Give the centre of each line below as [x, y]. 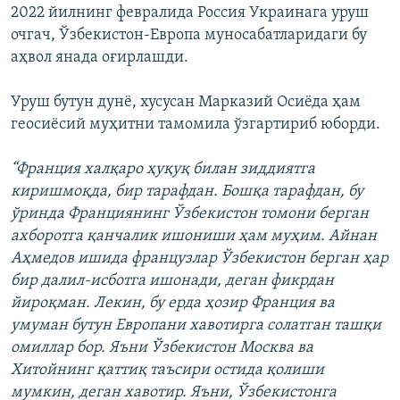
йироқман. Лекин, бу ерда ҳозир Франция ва [173, 303]
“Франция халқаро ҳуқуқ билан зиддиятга [163, 169]
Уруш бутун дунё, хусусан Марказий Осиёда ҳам [186, 102]
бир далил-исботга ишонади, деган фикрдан [172, 280]
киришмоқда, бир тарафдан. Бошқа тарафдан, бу [187, 191]
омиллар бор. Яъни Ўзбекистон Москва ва [162, 347]
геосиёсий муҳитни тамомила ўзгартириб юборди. [196, 124]
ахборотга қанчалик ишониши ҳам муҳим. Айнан [194, 236]
